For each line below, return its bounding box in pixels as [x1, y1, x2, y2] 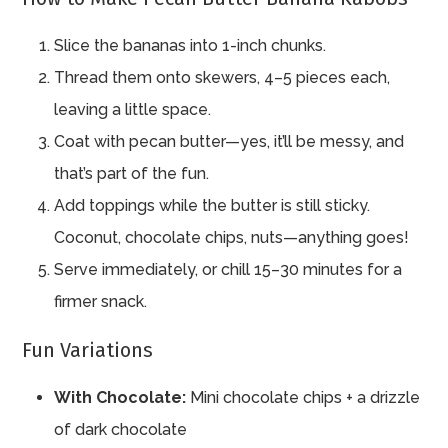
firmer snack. [54, 291, 148, 311]
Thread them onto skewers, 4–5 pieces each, [54, 67, 391, 87]
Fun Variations [22, 337, 154, 362]
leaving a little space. [54, 99, 212, 119]
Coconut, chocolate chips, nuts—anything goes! [54, 227, 410, 247]
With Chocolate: [54, 387, 187, 407]
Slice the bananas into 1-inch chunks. [54, 35, 327, 55]
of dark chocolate [54, 419, 188, 439]
